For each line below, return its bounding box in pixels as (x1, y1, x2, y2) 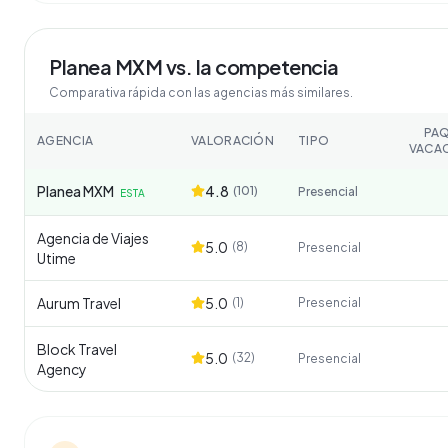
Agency (37, 360, 87, 379)
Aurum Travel (37, 294, 121, 313)
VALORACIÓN (191, 133, 274, 149)
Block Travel (37, 340, 117, 359)
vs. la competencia (162, 54, 339, 80)
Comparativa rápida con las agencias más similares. (49, 85, 353, 101)
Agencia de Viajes (37, 229, 149, 248)
